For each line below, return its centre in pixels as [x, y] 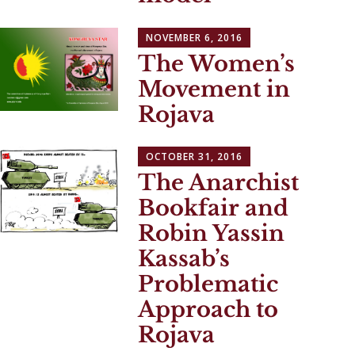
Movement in [214, 89]
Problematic [208, 284]
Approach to [208, 310]
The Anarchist [219, 183]
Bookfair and [214, 208]
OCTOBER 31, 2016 [195, 157]
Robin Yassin [212, 234]
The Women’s [217, 63]
